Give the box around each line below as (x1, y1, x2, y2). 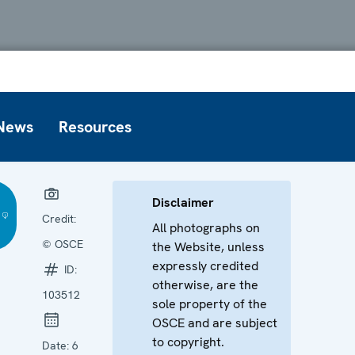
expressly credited (151, 257, 258, 274)
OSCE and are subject (151, 314, 277, 331)
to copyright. (151, 333, 224, 350)
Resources (59, 116, 132, 137)
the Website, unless (151, 238, 265, 255)
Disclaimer (151, 193, 214, 211)
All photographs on (151, 219, 260, 236)
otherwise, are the (151, 276, 258, 293)
